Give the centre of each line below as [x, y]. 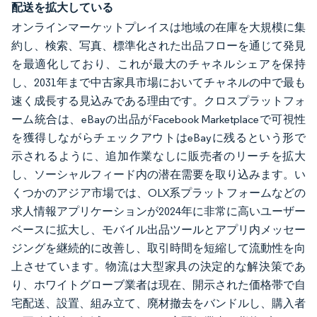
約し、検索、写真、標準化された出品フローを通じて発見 [158, 46]
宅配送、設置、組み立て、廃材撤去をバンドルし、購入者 [158, 303]
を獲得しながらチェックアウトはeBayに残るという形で [158, 138]
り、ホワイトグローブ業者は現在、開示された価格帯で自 [158, 285]
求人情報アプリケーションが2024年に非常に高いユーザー [158, 211]
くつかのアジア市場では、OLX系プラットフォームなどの [158, 193]
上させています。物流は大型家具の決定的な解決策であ [158, 266]
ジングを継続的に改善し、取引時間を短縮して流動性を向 [158, 248]
